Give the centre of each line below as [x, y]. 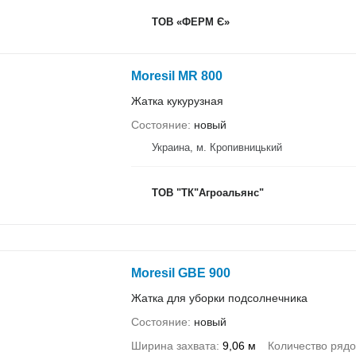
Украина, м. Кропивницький [217, 147]
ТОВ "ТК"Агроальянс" [207, 193]
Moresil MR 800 [176, 75]
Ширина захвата [173, 346]
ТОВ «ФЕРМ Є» [190, 22]
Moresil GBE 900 [180, 273]
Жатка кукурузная [177, 101]
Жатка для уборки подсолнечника [219, 298]
